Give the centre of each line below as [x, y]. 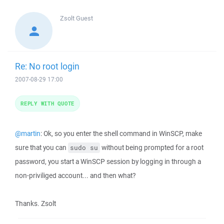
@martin [28, 133]
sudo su [84, 148]
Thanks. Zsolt [35, 203]
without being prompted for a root [152, 147]
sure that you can [41, 147]
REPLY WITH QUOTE [47, 103]
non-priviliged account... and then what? [75, 175]
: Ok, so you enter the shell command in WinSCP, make [121, 133]
